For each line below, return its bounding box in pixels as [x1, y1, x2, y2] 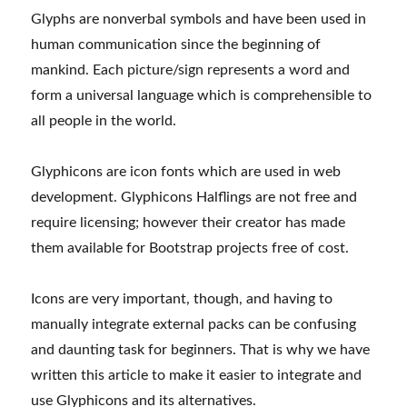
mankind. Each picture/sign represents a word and [31, 62, 351, 77]
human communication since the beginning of [31, 36, 322, 52]
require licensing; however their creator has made [31, 214, 346, 230]
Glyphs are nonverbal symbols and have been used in [31, 11, 367, 26]
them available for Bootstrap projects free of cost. [31, 240, 350, 255]
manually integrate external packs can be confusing [31, 316, 357, 332]
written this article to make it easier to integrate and [31, 367, 362, 382]
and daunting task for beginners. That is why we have [31, 342, 371, 357]
